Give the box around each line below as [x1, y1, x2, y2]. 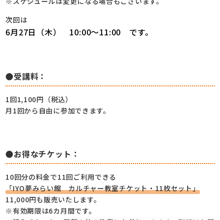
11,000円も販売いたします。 [5, 194, 101, 204]
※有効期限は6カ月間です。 [5, 205, 96, 216]
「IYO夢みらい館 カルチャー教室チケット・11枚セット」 [5, 183, 200, 193]
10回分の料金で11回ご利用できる [5, 171, 117, 182]
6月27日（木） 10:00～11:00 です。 [5, 26, 153, 38]
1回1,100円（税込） [5, 94, 73, 104]
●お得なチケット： [5, 147, 80, 160]
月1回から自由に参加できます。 [5, 105, 110, 115]
